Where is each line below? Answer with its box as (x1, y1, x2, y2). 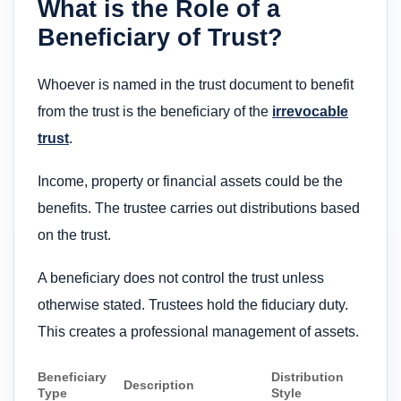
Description (124, 377, 195, 392)
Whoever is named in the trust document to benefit (38, 76, 354, 92)
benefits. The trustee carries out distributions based (38, 200, 360, 217)
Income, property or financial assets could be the (38, 174, 343, 190)
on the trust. (38, 227, 111, 243)
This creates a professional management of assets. (38, 324, 359, 340)
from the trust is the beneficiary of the (38, 103, 272, 119)
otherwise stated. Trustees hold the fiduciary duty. (38, 297, 348, 313)
